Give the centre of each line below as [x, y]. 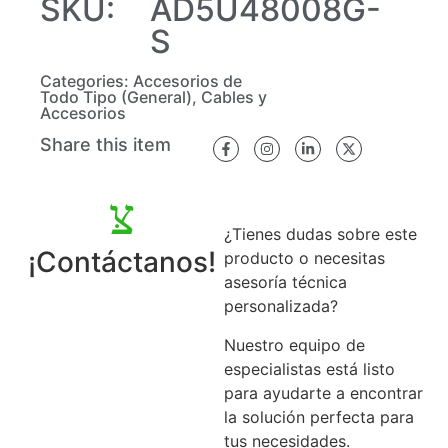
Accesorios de [187, 81]
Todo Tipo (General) [116, 97]
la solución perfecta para [319, 416]
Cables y [234, 97]
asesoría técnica [285, 282]
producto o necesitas [304, 258]
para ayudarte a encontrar [323, 392]
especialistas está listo [309, 368]
